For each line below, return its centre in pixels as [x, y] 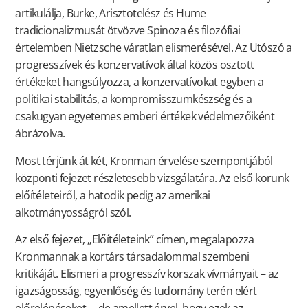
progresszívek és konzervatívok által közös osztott [135, 65]
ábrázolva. [40, 134]
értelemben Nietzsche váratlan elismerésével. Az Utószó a [154, 48]
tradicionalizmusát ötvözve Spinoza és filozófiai [128, 31]
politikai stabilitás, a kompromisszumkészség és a [133, 99]
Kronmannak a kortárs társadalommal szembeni [132, 257]
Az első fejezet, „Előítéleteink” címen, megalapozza [135, 240]
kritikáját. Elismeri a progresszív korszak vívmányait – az [147, 274]
